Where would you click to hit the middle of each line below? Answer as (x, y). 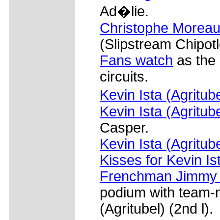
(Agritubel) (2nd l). (156, 208)
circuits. (124, 76)
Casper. (124, 127)
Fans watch (136, 60)
